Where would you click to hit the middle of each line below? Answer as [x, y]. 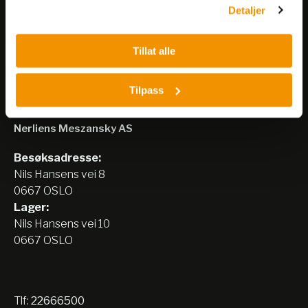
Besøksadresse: [57, 158]
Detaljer [247, 10]
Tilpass [146, 90]
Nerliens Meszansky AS [73, 129]
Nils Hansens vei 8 [59, 174]
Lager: [31, 207]
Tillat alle [154, 51]
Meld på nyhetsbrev [112, 10]
